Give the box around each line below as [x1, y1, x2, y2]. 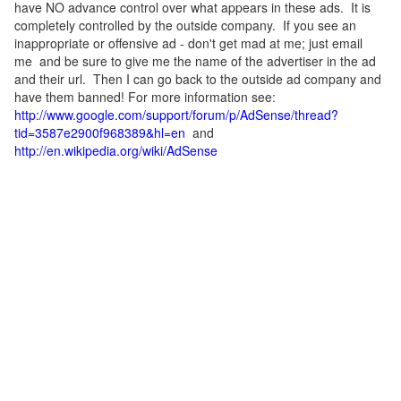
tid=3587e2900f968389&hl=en [14, 124, 185, 142]
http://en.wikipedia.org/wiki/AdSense [14, 141, 218, 160]
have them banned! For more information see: [14, 88, 276, 107]
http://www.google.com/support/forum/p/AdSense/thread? [14, 106, 338, 124]
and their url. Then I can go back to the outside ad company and [14, 70, 381, 89]
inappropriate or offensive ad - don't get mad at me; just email [14, 34, 363, 53]
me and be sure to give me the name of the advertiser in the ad [14, 52, 376, 71]
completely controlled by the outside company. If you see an [14, 16, 356, 35]
